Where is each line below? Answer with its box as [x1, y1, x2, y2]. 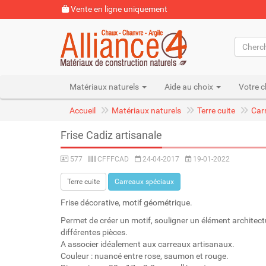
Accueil [69, 106, 96, 115]
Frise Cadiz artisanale [61, 129, 162, 141]
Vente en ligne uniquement [69, 4, 167, 14]
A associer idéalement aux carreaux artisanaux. [61, 239, 235, 249]
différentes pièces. [61, 227, 128, 237]
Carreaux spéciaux [115, 178, 174, 186]
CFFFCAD [96, 155, 129, 163]
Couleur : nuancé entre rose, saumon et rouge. [61, 251, 229, 261]
